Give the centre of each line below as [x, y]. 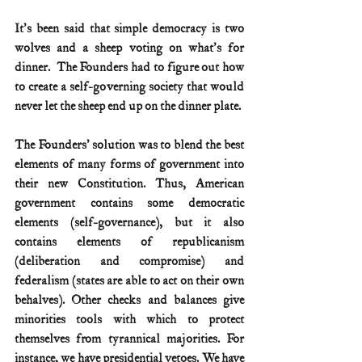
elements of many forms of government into [129, 165]
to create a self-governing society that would [129, 87]
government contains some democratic [129, 204]
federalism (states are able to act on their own [129, 281]
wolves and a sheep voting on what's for [129, 48]
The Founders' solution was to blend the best [129, 145]
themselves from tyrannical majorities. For [129, 339]
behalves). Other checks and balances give [129, 301]
